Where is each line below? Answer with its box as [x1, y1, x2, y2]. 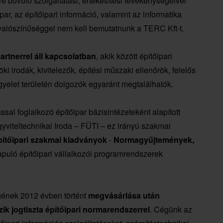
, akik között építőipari [96, 50, 172, 62]
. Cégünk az [150, 204, 192, 216]
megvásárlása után [88, 190, 160, 202]
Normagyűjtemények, [113, 134, 194, 146]
